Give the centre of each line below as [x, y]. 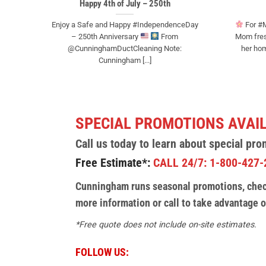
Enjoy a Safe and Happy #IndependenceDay [125, 24]
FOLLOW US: [102, 252]
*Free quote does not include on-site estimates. [166, 224]
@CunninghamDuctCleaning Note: [125, 48]
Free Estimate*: [113, 162]
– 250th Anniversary [105, 36]
